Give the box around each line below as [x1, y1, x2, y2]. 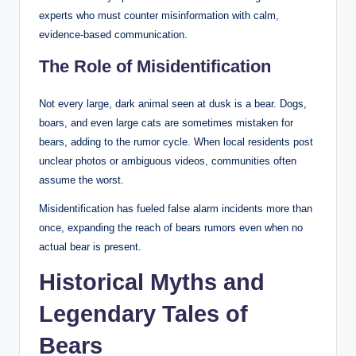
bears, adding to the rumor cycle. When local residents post [39, 135, 313, 148]
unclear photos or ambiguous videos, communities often [39, 154, 296, 167]
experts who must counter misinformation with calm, [39, 9, 279, 21]
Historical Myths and [39, 269, 265, 295]
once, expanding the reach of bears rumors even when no [39, 221, 303, 234]
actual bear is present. [39, 240, 141, 253]
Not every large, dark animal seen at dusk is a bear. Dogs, [39, 97, 307, 110]
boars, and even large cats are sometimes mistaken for [39, 116, 293, 129]
